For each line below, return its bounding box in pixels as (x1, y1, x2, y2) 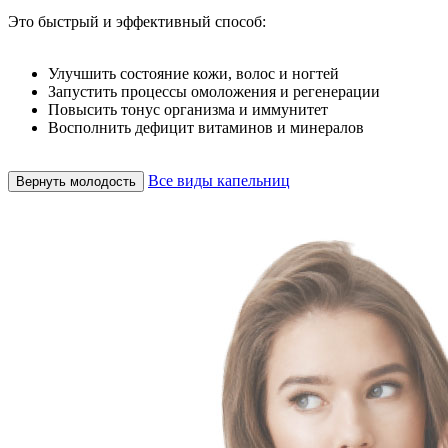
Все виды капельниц (148, 171, 290, 189)
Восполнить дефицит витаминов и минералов (48, 118, 364, 136)
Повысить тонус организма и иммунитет (48, 100, 328, 118)
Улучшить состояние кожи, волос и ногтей (48, 64, 339, 82)
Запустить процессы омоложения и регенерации (48, 82, 380, 100)
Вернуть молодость (16, 173, 136, 189)
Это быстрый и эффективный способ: (8, 12, 266, 30)
